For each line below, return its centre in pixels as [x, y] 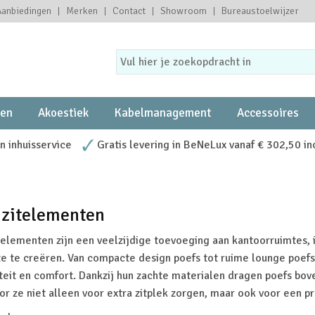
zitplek [151, 293]
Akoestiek [64, 113]
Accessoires [268, 113]
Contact [129, 11]
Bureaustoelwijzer [260, 11]
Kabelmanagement [163, 113]
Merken [82, 11]
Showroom [184, 11]
